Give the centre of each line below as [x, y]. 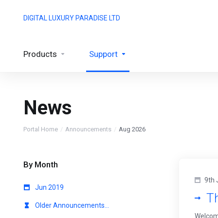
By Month [39, 164]
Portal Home [41, 129]
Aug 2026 [132, 129]
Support [103, 54]
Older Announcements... [71, 205]
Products [40, 54]
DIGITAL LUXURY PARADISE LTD [72, 18]
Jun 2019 [49, 187]
